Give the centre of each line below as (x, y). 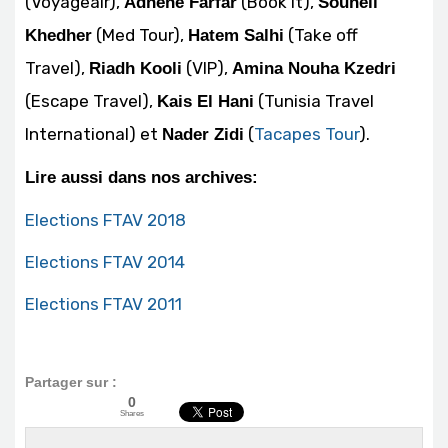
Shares (132, 413)
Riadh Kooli (135, 69)
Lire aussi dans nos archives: (144, 178)
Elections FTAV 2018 (105, 220)
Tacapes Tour (306, 134)
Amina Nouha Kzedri (314, 69)
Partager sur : (71, 382)
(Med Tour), (140, 35)
